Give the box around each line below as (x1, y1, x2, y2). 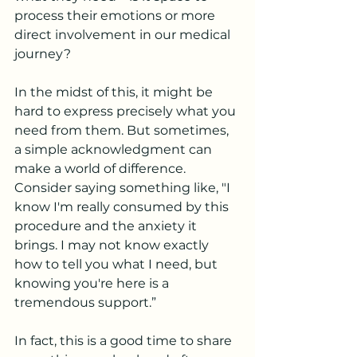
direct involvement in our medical (14, 27, 233, 42)
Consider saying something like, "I (14, 180, 233, 195)
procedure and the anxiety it (14, 218, 200, 233)
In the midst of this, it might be (14, 84, 216, 100)
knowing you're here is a (14, 276, 172, 291)
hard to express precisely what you (14, 104, 239, 119)
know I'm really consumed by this (14, 199, 232, 214)
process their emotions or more (14, 8, 218, 23)
